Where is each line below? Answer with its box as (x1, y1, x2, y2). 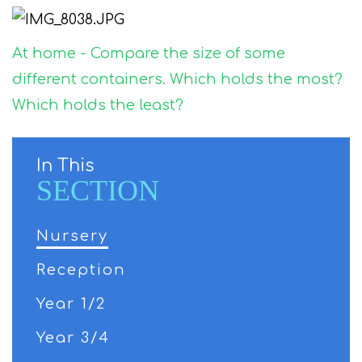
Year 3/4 (36, 329, 110, 346)
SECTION (36, 174, 159, 207)
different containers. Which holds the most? (12, 71, 343, 88)
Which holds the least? (12, 97, 183, 114)
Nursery (36, 227, 108, 244)
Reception (36, 261, 126, 278)
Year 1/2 (36, 295, 106, 312)
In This (36, 155, 94, 175)
